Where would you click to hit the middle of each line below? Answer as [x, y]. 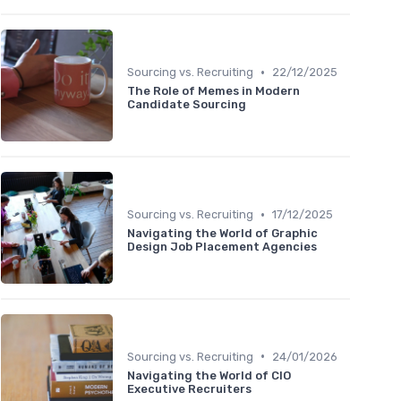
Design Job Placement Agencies [222, 247]
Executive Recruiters [189, 388]
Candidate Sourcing [187, 105]
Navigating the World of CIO [209, 375]
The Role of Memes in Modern [213, 91]
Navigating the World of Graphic [222, 233]
